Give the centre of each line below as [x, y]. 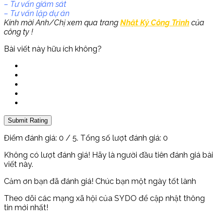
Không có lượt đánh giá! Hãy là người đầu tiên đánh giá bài [109, 155]
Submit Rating [28, 120]
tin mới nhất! [26, 207]
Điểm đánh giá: [31, 138]
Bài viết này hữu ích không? [53, 49]
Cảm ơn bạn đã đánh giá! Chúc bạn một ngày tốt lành [100, 181]
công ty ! [18, 32]
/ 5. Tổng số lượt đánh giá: [113, 138]
